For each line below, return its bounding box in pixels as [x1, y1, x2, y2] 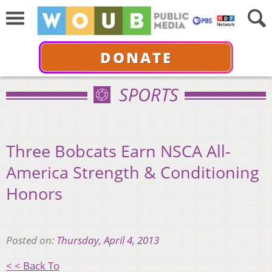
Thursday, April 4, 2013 [56, 233, 159, 248]
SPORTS [119, 83, 178, 106]
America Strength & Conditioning [6, 160, 259, 183]
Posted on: [6, 233, 56, 248]
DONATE [100, 47, 172, 67]
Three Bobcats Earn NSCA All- [6, 139, 231, 162]
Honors [6, 182, 63, 205]
